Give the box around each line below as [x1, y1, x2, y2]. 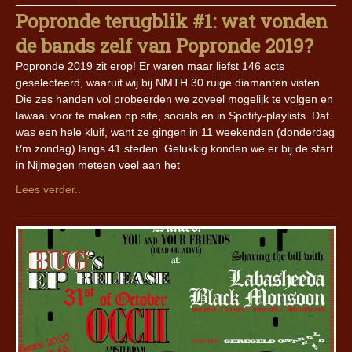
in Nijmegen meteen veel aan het [16, 159, 180, 172]
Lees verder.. [16, 183, 81, 196]
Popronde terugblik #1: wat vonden [16, 9, 328, 35]
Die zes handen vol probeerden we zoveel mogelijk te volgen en [16, 93, 333, 106]
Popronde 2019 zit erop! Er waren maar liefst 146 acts [16, 60, 284, 73]
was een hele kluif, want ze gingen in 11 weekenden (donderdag [16, 126, 335, 139]
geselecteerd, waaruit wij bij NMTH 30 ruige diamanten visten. [16, 76, 323, 90]
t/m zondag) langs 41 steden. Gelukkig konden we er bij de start [16, 142, 333, 156]
